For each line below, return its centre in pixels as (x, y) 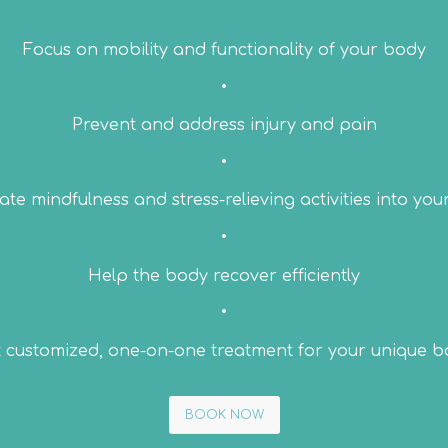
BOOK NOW (224, 415)
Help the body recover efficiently (224, 275)
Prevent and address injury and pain (224, 125)
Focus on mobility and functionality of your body (224, 50)
